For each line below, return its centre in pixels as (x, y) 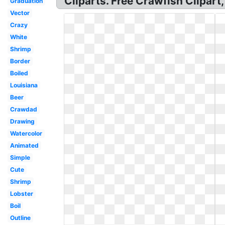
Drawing (22, 121)
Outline (20, 218)
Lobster (21, 194)
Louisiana (24, 85)
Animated (24, 145)
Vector (20, 13)
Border (20, 61)
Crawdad (23, 109)
